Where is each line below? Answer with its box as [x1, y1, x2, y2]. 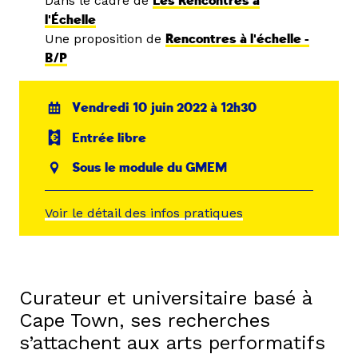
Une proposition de [45, 31, 165, 46]
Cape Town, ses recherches [19, 308, 270, 332]
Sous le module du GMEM [72, 160, 228, 177]
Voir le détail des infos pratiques [45, 205, 243, 221]
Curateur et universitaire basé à [19, 286, 312, 309]
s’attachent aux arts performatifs [19, 331, 325, 354]
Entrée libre [72, 129, 147, 146]
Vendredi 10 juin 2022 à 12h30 [72, 100, 257, 116]
